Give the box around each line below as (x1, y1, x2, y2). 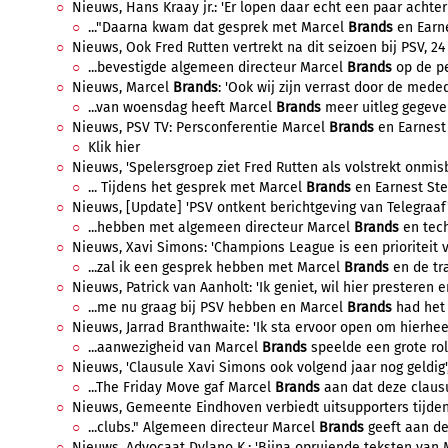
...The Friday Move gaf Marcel (88, 379, 275, 396)
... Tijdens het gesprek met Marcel (88, 179, 306, 196)
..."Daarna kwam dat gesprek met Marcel (88, 19, 348, 36)
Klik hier (88, 139, 140, 156)
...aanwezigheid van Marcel (88, 339, 262, 356)
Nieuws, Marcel (72, 79, 173, 96)
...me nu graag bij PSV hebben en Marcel (88, 299, 347, 316)
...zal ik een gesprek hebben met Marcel (88, 259, 344, 276)
